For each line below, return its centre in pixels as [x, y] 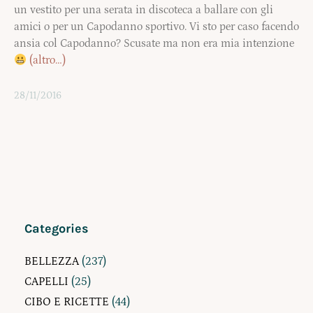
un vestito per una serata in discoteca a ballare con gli [144, 10]
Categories [57, 229]
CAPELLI [46, 282]
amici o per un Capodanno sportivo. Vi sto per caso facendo [156, 27]
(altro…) [48, 60]
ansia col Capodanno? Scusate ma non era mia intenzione [154, 44]
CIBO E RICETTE [67, 302]
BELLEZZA [52, 262]
